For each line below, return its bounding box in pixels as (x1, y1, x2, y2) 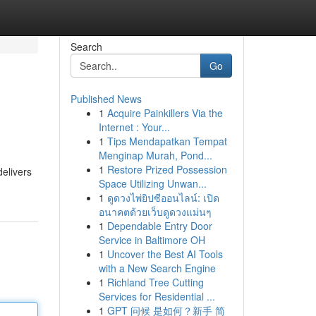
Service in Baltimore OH (98, 233, 205, 247)
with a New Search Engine (98, 261, 216, 275)
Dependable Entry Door (107, 219, 212, 233)
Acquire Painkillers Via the (107, 106, 223, 120)
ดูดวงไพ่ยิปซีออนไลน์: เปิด (107, 190, 219, 205)
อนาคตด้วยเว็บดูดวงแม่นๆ (98, 205, 212, 219)
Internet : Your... (98, 120, 170, 134)
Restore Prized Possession (107, 162, 227, 176)
